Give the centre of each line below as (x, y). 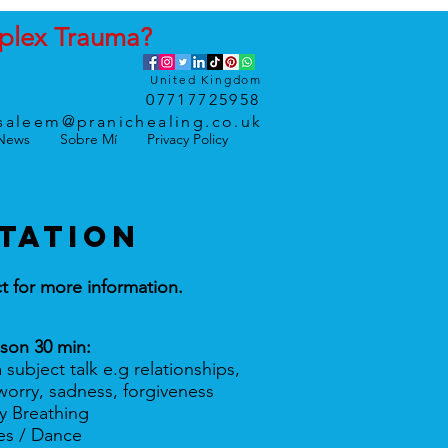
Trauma (97, 37)
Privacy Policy (187, 139)
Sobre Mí (88, 139)
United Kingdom (206, 79)
